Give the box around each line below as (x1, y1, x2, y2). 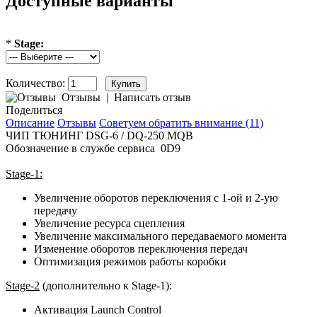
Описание (6, 116, 54, 129)
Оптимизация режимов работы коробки (34, 255, 226, 267)
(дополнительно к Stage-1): (40, 279, 172, 292)
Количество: (6, 76, 68, 89)
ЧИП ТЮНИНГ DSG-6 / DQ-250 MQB (6, 129, 193, 142)
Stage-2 (6, 279, 40, 292)
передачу (34, 204, 77, 217)
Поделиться (6, 103, 62, 116)
